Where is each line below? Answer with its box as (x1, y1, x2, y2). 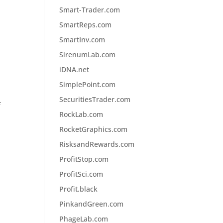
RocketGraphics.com (59, 124, 128, 134)
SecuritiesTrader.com (59, 95, 131, 104)
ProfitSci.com (59, 169, 104, 179)
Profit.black (59, 184, 98, 194)
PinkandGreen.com (59, 199, 124, 209)
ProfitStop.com (59, 154, 109, 164)
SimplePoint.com (59, 80, 116, 89)
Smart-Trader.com (59, 5, 120, 14)
